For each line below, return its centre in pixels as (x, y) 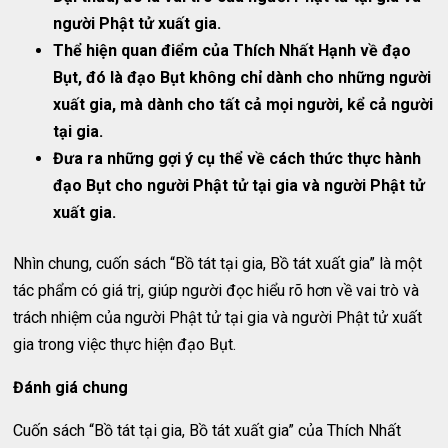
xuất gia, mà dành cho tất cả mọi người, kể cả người (243, 104)
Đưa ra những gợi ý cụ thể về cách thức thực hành (237, 158)
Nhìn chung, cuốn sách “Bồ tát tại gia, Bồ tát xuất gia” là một (218, 263)
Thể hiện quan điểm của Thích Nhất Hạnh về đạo (232, 50)
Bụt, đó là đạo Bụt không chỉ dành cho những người (242, 77)
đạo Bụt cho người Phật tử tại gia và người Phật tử (239, 185)
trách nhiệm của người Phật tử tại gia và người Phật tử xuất (218, 317)
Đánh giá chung (71, 387)
